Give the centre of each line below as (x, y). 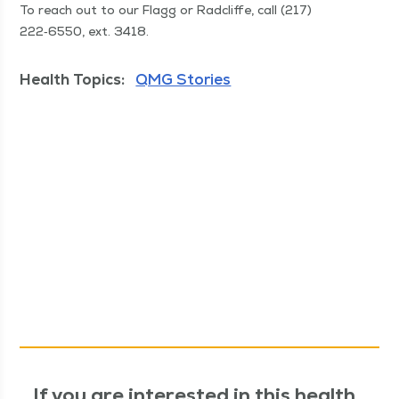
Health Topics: (73, 80)
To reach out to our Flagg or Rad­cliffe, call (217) (166, 10)
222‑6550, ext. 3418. (85, 32)
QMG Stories (183, 80)
